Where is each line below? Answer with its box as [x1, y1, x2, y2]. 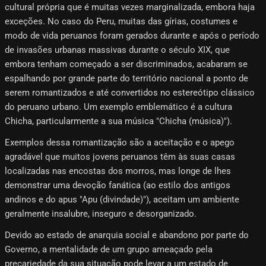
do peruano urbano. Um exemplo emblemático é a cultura [5, 101, 232, 112]
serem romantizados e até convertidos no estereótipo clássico [5, 87, 255, 98]
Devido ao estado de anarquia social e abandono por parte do [5, 229, 249, 240]
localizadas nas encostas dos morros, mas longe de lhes [5, 165, 231, 176]
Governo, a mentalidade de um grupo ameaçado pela [5, 243, 213, 255]
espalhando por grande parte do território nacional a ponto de [5, 72, 248, 84]
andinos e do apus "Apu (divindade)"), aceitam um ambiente [5, 194, 239, 205]
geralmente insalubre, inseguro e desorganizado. [5, 208, 197, 219]
